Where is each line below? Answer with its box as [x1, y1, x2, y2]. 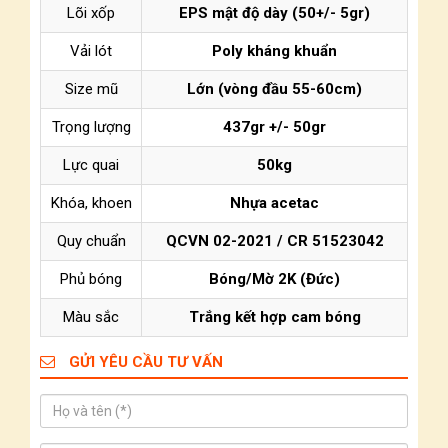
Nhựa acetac [230, 194, 319, 212]
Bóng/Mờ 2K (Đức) [209, 270, 340, 288]
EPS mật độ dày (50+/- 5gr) [179, 4, 370, 22]
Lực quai [63, 156, 119, 174]
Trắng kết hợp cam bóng [188, 308, 361, 326]
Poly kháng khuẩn [212, 42, 337, 60]
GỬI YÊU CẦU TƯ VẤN [65, 353, 223, 371]
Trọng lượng [51, 118, 131, 136]
